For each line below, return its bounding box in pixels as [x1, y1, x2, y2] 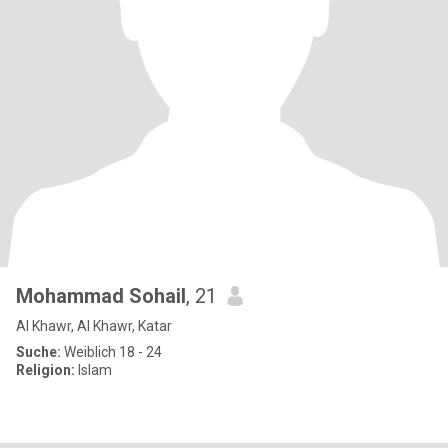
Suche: [16, 344, 61, 360]
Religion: [16, 362, 75, 378]
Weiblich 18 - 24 [61, 344, 162, 360]
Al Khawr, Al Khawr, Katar [16, 318, 172, 334]
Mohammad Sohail [16, 284, 186, 308]
